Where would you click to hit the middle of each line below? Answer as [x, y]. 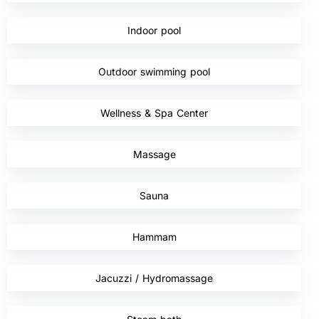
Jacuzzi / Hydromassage [154, 278]
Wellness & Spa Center [154, 113]
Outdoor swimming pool [154, 71]
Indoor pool [154, 30]
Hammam [154, 236]
